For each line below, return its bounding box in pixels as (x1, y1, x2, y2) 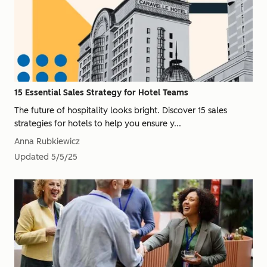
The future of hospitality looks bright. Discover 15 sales (14, 105, 227, 116)
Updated (14, 152, 49, 162)
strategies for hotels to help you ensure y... (14, 119, 181, 129)
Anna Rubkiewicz (14, 136, 80, 147)
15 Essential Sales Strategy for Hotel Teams (14, 88, 188, 98)
